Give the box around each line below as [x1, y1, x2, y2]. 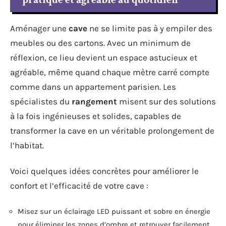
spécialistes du [10, 96, 72, 106]
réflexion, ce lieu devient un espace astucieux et [10, 52, 197, 63]
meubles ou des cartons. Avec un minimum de [10, 37, 191, 48]
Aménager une [10, 23, 69, 33]
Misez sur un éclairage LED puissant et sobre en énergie [18, 206, 210, 216]
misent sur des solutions [117, 96, 216, 106]
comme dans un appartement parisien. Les [10, 81, 176, 92]
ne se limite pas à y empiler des [87, 23, 212, 33]
